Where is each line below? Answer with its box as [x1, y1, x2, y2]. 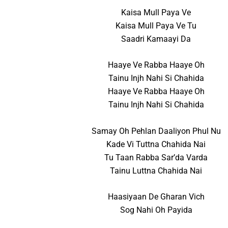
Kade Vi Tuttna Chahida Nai [106, 139, 206, 149]
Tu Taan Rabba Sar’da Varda [104, 152, 208, 162]
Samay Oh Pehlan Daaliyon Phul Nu [91, 126, 221, 136]
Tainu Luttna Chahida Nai [110, 165, 203, 176]
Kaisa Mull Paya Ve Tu [116, 20, 197, 31]
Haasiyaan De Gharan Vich [107, 192, 205, 202]
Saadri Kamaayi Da [121, 34, 191, 44]
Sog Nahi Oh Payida [120, 205, 192, 215]
